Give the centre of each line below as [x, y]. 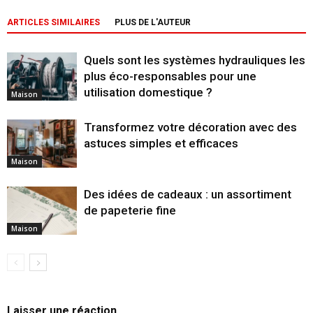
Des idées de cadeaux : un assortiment [188, 194]
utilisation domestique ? [148, 92]
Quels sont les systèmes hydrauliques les [195, 60]
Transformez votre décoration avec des [190, 127]
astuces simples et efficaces [161, 143]
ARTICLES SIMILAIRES [53, 22]
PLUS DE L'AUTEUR [153, 22]
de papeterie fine [130, 210]
